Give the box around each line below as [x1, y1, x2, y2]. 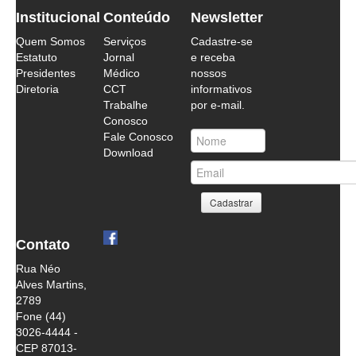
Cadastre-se [190, 35, 253, 48]
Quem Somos [16, 35, 85, 48]
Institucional [16, 10, 100, 25]
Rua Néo [16, 262, 60, 275]
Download [103, 146, 153, 159]
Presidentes [16, 67, 75, 79]
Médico [103, 67, 140, 79]
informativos [190, 83, 252, 95]
